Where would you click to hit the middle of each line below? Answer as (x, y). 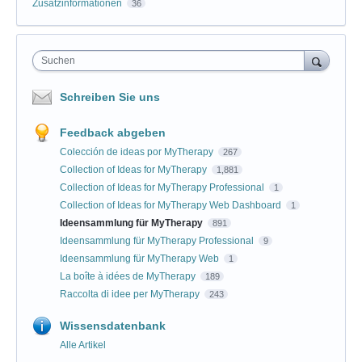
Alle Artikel (83, 345)
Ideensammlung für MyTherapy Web (141, 259)
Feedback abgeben (113, 133)
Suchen (58, 61)
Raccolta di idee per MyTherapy (131, 295)
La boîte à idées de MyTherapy (129, 277)
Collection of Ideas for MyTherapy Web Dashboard (172, 206)
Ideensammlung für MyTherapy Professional (158, 241)
